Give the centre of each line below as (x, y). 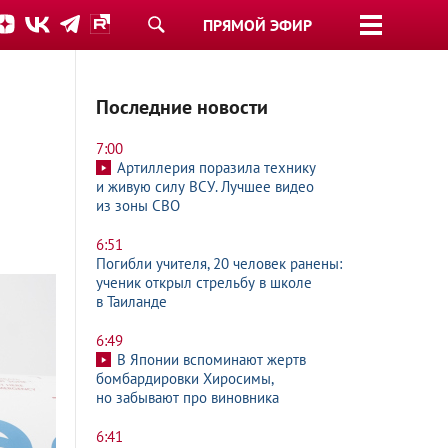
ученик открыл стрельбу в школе (204, 282)
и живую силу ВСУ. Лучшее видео (205, 186)
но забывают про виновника (187, 397)
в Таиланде (131, 301)
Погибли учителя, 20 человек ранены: (219, 263)
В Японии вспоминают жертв (211, 359)
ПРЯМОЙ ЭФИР (257, 25)
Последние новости (182, 107)
